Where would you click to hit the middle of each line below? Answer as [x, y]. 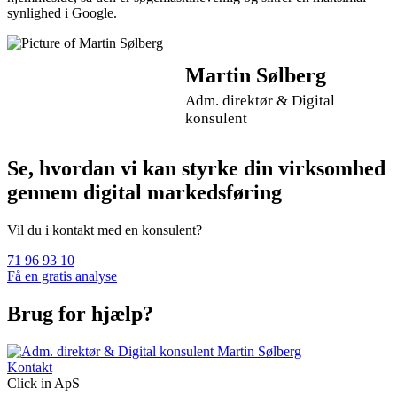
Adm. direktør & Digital [260, 100]
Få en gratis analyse [62, 276]
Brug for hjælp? [80, 314]
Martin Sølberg [256, 75]
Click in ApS [43, 384]
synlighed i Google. [62, 13]
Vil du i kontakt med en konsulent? [106, 230]
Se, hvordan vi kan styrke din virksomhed [196, 169]
